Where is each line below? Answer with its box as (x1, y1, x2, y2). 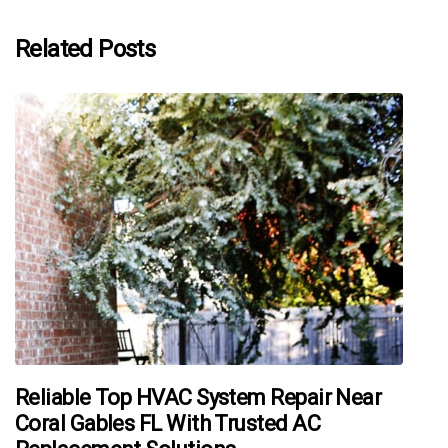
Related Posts (15, 35, 156, 63)
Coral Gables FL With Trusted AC (15, 410, 320, 436)
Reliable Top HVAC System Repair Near (15, 384, 382, 410)
